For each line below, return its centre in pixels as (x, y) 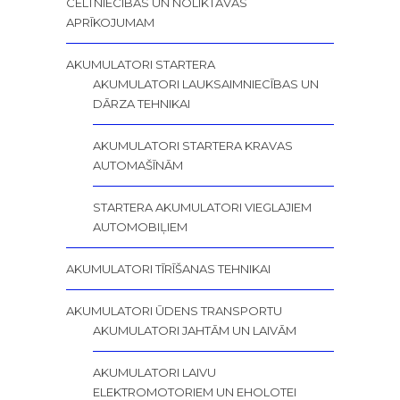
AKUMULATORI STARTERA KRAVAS (193, 145)
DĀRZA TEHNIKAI (142, 103)
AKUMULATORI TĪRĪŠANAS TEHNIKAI (168, 268)
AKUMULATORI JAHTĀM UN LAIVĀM (195, 330)
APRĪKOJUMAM (110, 22)
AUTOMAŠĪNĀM (138, 165)
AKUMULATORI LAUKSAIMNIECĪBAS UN (206, 83)
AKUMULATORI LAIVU (154, 372)
